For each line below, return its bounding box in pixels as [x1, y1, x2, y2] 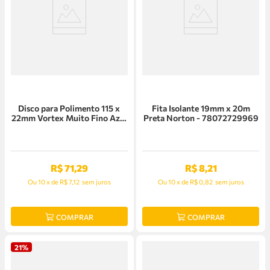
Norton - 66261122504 [24, 122, 114, 133]
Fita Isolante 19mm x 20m [151, 102, 250, 113]
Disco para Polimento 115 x [18, 102, 121, 113]
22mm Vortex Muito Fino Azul [11, 112, 127, 123]
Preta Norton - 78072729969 [143, 112, 259, 123]
